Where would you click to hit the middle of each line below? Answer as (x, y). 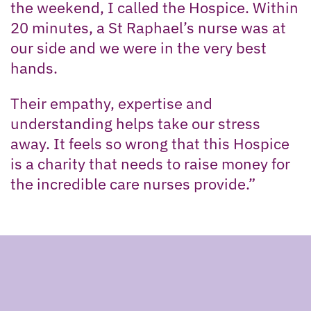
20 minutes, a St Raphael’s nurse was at (148, 28)
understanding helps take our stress (135, 124)
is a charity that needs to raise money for (150, 164)
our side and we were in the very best (138, 48)
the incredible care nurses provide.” (133, 184)
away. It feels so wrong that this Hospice (150, 144)
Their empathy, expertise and (111, 103)
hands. (34, 68)
